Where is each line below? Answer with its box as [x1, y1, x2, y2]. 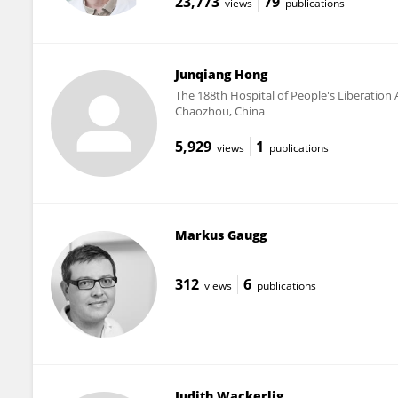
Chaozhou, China [174, 102, 265, 119]
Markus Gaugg [174, 226, 267, 243]
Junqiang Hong [174, 65, 267, 83]
